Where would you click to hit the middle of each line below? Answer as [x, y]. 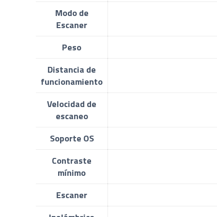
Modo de [72, 13]
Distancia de [72, 69]
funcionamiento [72, 81]
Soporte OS [72, 138]
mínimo [72, 172]
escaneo [72, 116]
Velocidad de [72, 104]
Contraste [72, 160]
